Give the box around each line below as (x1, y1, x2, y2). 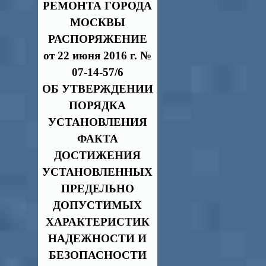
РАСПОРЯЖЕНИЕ (47, 33, 147, 45)
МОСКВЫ (69, 16, 125, 28)
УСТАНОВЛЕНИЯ (47, 116, 147, 128)
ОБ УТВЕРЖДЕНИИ (42, 83, 153, 95)
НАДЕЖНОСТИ (48, 232, 138, 245)
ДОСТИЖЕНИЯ (54, 149, 141, 161)
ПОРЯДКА (69, 99, 126, 112)
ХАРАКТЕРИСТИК (45, 216, 150, 228)
